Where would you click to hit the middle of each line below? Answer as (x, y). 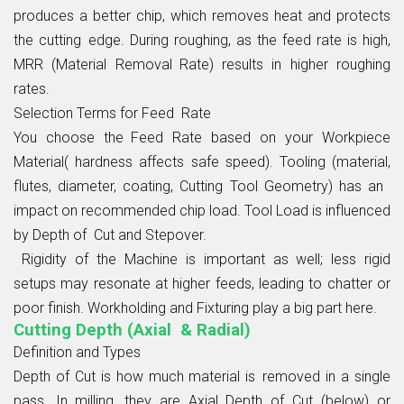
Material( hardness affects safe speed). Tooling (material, (202, 161)
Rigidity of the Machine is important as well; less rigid (202, 259)
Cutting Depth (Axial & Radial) (132, 330)
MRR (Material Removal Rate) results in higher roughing (202, 64)
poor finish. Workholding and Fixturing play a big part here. (195, 308)
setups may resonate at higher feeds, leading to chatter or (202, 283)
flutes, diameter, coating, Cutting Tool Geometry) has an (202, 186)
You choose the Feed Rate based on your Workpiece (202, 137)
